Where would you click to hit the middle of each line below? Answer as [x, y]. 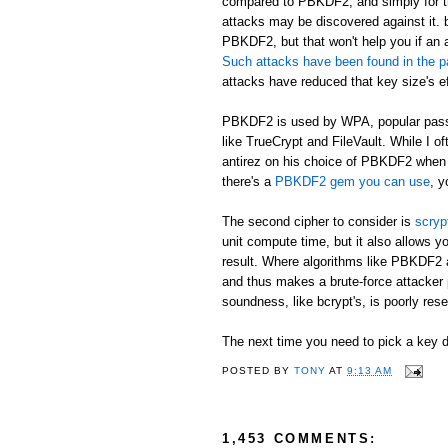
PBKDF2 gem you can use [352, 181]
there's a [248, 181]
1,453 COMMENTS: [299, 438]
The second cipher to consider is [318, 221]
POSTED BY [258, 371]
